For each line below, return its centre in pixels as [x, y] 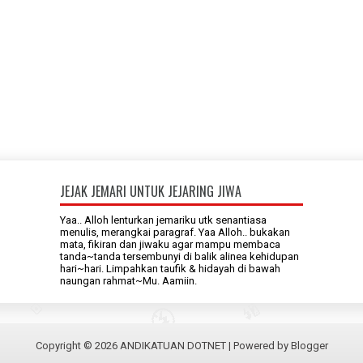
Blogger [309, 345]
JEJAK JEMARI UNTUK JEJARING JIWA [151, 191]
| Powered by [258, 345]
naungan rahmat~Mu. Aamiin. [128, 280]
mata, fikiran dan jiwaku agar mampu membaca [170, 244]
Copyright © [65, 345]
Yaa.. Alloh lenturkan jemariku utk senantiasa [163, 220]
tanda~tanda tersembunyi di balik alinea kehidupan [179, 256]
